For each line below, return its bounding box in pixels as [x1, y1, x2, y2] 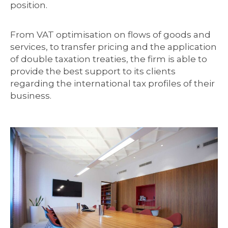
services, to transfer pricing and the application [10, 42, 217, 52]
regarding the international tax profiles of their [10, 78, 215, 89]
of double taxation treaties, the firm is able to [10, 54, 207, 64]
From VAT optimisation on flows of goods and [10, 30, 211, 40]
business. [10, 91, 51, 101]
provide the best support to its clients [10, 66, 176, 76]
